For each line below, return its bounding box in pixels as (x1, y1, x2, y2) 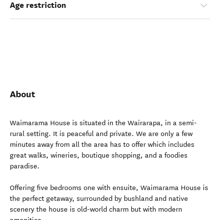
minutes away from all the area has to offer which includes (10, 140, 194, 149)
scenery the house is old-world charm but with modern (10, 205, 182, 214)
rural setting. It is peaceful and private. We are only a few (10, 130, 192, 138)
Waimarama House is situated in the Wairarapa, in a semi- (10, 119, 197, 127)
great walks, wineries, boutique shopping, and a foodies (10, 151, 188, 160)
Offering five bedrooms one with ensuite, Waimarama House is (10, 184, 208, 192)
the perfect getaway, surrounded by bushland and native (10, 194, 188, 203)
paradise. (10, 162, 40, 170)
